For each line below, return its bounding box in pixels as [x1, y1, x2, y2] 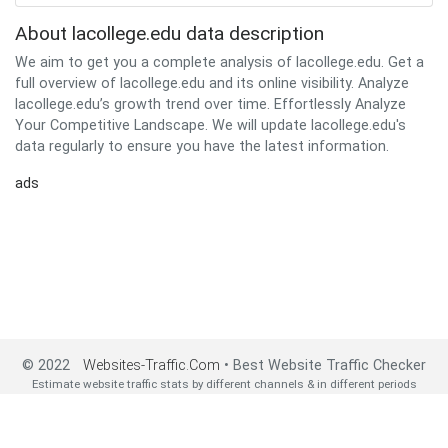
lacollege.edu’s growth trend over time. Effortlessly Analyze [15, 96, 406, 113]
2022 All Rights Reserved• [57, 410, 195, 424]
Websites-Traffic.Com [82, 357, 220, 374]
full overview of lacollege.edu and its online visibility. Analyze [15, 75, 409, 92]
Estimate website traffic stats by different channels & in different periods [31, 377, 417, 391]
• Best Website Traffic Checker [223, 357, 426, 374]
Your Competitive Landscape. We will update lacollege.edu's [15, 117, 406, 134]
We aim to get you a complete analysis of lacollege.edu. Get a [15, 54, 424, 71]
